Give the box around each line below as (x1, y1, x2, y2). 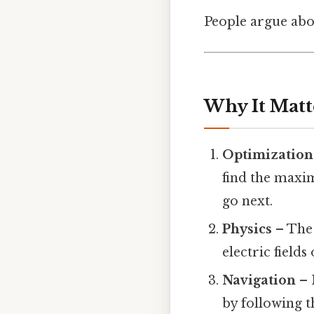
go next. (222, 193, 273, 210)
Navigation (222, 273, 296, 289)
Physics (222, 221, 273, 238)
